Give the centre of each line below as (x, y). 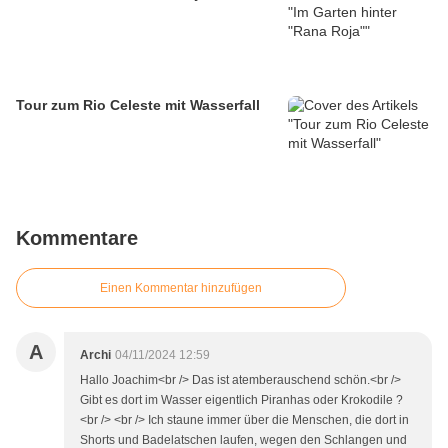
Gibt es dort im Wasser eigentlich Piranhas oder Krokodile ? (241, 400)
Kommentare (77, 238)
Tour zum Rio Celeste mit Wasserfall (138, 105)
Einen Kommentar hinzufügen (181, 288)
